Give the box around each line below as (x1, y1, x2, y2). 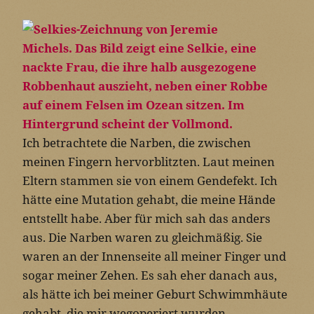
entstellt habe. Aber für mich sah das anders (22, 210, 271, 227)
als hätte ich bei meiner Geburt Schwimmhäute (22, 286, 287, 303)
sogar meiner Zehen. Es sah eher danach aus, (22, 267, 277, 284)
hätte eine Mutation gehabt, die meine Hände (22, 191, 275, 208)
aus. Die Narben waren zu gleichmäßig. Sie (22, 229, 262, 246)
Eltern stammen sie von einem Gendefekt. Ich (22, 172, 278, 189)
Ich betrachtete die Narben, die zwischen (22, 135, 251, 151)
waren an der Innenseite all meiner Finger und (22, 248, 286, 265)
